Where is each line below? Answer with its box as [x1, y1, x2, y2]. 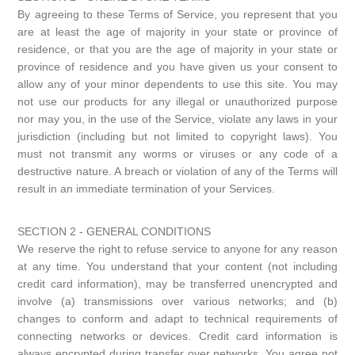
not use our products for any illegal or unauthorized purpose [17, 95, 338, 108]
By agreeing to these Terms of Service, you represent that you [17, 8, 338, 21]
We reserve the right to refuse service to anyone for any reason [17, 242, 338, 255]
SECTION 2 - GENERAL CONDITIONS [17, 225, 212, 238]
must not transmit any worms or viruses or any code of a [17, 147, 338, 160]
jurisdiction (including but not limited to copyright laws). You [17, 130, 338, 143]
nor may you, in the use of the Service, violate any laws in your [17, 113, 338, 125]
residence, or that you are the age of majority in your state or [17, 43, 338, 55]
